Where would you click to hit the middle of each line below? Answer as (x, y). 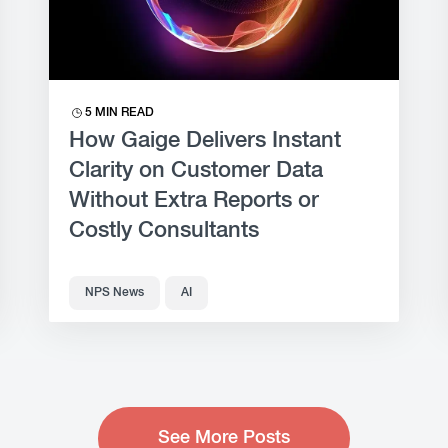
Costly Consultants (164, 231)
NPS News (115, 293)
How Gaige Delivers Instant (205, 141)
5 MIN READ (120, 113)
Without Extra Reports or (194, 201)
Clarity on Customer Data (196, 171)
